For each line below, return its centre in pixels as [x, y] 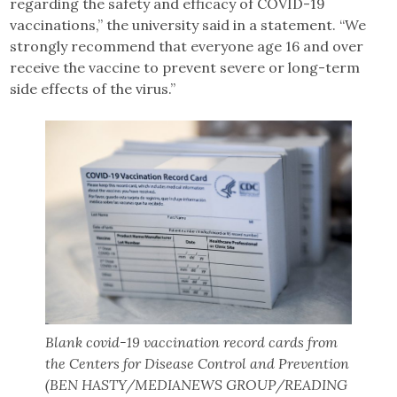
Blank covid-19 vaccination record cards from [192, 343]
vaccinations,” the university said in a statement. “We [188, 24]
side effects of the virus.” [93, 88]
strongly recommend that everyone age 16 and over [187, 46]
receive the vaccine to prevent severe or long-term [185, 67]
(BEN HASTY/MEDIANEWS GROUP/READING [197, 385]
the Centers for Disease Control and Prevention [198, 364]
